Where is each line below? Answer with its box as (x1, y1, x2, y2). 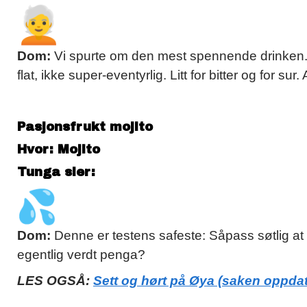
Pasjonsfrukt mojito (17, 120, 153, 134)
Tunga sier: (17, 165, 99, 180)
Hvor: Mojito (17, 143, 100, 157)
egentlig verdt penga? (17, 247, 145, 262)
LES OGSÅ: (17, 273, 93, 288)
